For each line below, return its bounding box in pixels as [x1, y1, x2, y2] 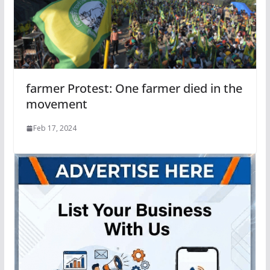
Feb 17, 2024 [33, 123, 77, 134]
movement [25, 96, 87, 113]
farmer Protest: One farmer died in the [25, 80, 242, 97]
